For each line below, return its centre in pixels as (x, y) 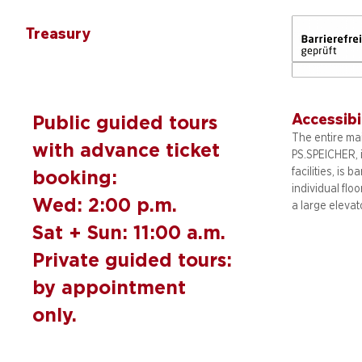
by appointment (109, 287)
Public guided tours (125, 122)
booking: (78, 177)
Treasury (58, 33)
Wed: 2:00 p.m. (107, 205)
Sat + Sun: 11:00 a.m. (129, 232)
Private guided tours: (132, 260)
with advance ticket (126, 150)
